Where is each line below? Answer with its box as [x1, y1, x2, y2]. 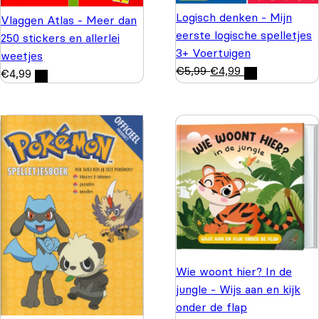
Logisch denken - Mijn [176, 10, 292, 25]
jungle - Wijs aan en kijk [176, 281, 300, 296]
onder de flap [176, 299, 247, 314]
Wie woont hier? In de [176, 263, 292, 278]
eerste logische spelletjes [176, 28, 312, 43]
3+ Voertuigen [176, 46, 251, 61]
